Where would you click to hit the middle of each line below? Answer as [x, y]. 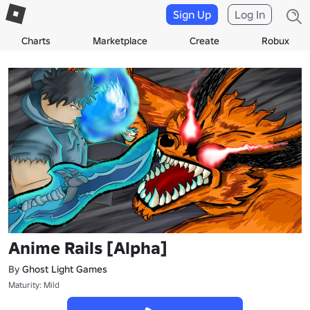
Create [204, 41]
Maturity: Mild [34, 284]
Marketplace [120, 41]
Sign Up [192, 15]
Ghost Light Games [65, 269]
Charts [36, 41]
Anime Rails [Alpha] [88, 248]
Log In [250, 15]
